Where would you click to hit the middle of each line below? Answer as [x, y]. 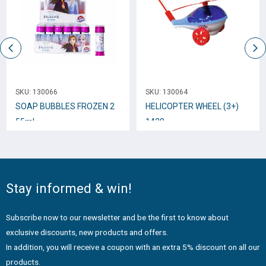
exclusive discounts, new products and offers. [87, 232]
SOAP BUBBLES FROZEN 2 [65, 107]
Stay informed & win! [69, 188]
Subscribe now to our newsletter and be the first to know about [117, 217]
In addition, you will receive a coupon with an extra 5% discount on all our [133, 247]
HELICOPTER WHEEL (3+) [192, 107]
